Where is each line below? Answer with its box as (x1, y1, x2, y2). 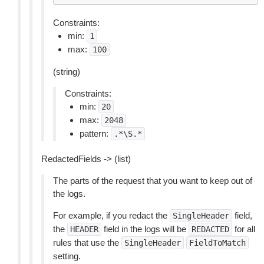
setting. (53, 251, 81, 261)
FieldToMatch (189, 238, 246, 247)
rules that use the (53, 237, 121, 247)
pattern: (80, 128, 111, 138)
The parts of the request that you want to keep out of (53, 176, 252, 186)
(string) (53, 67, 80, 77)
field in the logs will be (101, 224, 189, 234)
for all (232, 224, 255, 234)
